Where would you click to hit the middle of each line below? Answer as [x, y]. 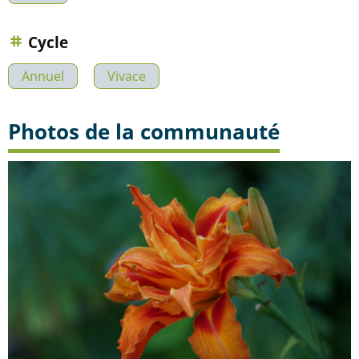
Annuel [43, 77]
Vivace [127, 77]
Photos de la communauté [144, 131]
